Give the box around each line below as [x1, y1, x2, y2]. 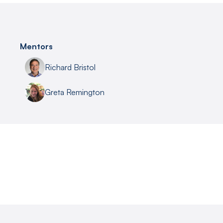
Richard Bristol [45, 62, 96, 73]
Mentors [20, 41, 53, 52]
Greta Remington [45, 87, 105, 98]
